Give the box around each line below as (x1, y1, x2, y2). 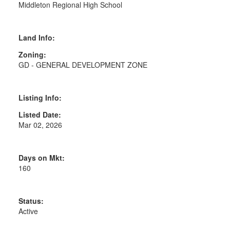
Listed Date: (18, 109, 61, 120)
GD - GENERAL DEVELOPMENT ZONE (18, 60, 147, 70)
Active (18, 206, 38, 217)
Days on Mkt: (18, 152, 65, 163)
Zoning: (18, 49, 46, 60)
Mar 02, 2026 (18, 120, 62, 130)
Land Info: (18, 32, 55, 43)
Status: (18, 196, 44, 206)
